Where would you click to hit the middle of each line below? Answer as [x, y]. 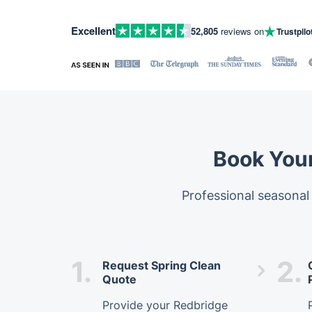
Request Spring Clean [162, 265]
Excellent [93, 31]
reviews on [241, 31]
